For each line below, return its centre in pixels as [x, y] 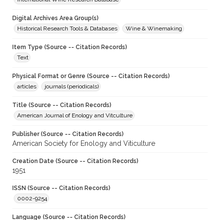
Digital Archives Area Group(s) [55, 18]
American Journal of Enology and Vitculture [75, 116]
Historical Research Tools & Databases [67, 29]
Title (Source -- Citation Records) [62, 105]
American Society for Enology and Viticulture [84, 144]
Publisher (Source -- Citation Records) [68, 134]
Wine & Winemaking [154, 29]
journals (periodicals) [72, 87]
